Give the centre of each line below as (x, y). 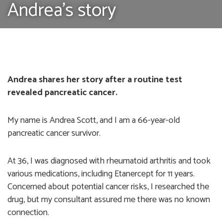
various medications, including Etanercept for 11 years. (101, 174)
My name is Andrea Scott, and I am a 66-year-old (94, 121)
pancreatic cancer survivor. (55, 134)
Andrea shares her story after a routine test (95, 80)
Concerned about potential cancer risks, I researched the (108, 187)
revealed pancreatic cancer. (62, 93)
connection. (28, 213)
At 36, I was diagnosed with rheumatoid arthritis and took (109, 161)
